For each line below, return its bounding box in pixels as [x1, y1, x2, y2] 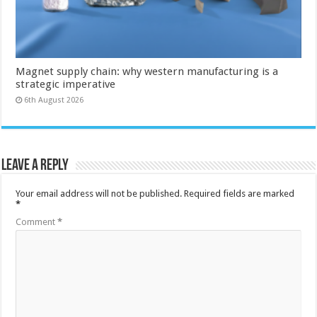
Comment [16, 217, 58, 228]
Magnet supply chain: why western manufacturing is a [16, 65, 279, 79]
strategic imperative [16, 78, 116, 91]
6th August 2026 [24, 96, 84, 105]
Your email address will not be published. [16, 188, 183, 200]
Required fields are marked [184, 188, 295, 200]
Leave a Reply [1, 158, 69, 175]
